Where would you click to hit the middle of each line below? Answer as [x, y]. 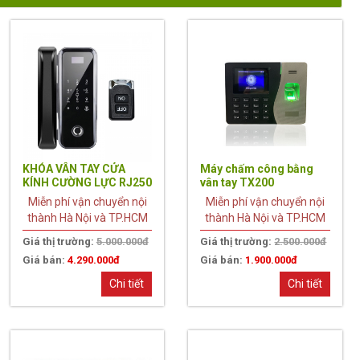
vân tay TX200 [237, 182]
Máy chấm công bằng [257, 168]
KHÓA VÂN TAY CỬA [74, 168]
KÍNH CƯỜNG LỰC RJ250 [87, 182]
